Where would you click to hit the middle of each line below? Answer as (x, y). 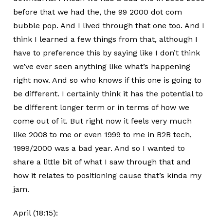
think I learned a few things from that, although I (105, 39)
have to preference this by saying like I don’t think (106, 53)
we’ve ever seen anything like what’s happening (101, 66)
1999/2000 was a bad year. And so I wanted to (99, 148)
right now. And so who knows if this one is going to (107, 80)
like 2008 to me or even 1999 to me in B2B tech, (102, 135)
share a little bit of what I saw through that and (102, 162)
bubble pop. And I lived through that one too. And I (109, 26)
